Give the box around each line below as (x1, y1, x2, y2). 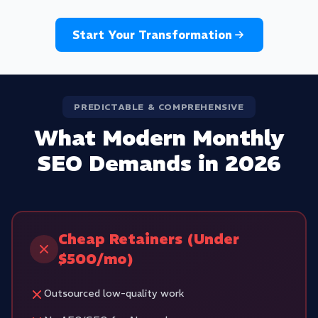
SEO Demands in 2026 (37, 150, 281, 177)
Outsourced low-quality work (44, 287, 184, 300)
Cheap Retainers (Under (58, 230, 239, 248)
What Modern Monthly (33, 125, 285, 151)
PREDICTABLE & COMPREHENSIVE (74, 102, 244, 112)
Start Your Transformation (72, 28, 232, 42)
